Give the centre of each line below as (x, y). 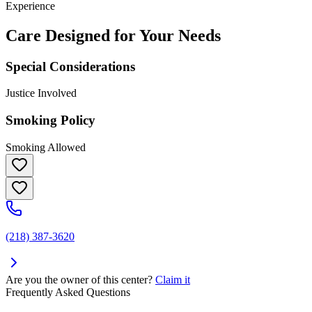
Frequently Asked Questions (68, 292)
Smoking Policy (50, 120)
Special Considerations (70, 66)
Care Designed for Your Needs (113, 35)
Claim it (173, 279)
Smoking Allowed (46, 147)
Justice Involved (41, 93)
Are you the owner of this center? (79, 279)
